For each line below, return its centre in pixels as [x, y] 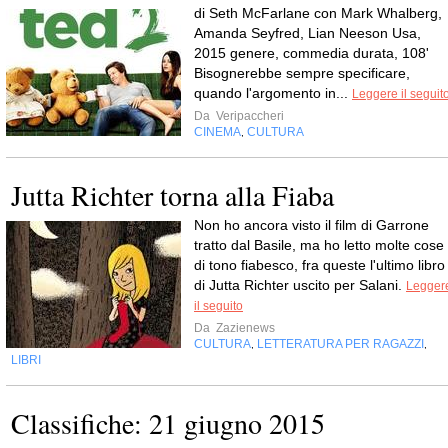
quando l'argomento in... [273, 93]
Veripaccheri [248, 116]
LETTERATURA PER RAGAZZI [340, 344]
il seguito [218, 306]
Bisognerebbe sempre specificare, [302, 73]
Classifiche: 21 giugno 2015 [168, 423]
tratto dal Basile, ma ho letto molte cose [319, 245]
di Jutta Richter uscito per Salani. [300, 285]
